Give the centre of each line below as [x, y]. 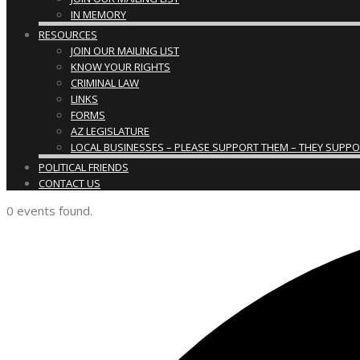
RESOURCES [68, 35]
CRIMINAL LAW [105, 83]
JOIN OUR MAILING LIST [125, 51]
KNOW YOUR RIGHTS [121, 67]
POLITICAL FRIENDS [84, 167]
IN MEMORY [98, 14]
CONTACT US [70, 183]
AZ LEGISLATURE [110, 131]
